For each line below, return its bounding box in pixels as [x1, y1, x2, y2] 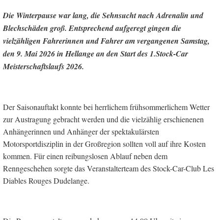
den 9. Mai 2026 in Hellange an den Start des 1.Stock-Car [3, 48, 188, 59]
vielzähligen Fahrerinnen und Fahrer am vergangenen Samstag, [3, 35, 210, 46]
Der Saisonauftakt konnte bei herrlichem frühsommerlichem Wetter [3, 101, 210, 112]
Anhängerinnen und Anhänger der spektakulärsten [3, 126, 159, 137]
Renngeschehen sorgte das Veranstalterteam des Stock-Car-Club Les [3, 163, 214, 173]
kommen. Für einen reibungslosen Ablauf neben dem [3, 150, 167, 161]
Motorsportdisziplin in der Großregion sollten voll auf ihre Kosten [3, 138, 206, 149]
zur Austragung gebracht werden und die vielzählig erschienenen [3, 113, 204, 124]
